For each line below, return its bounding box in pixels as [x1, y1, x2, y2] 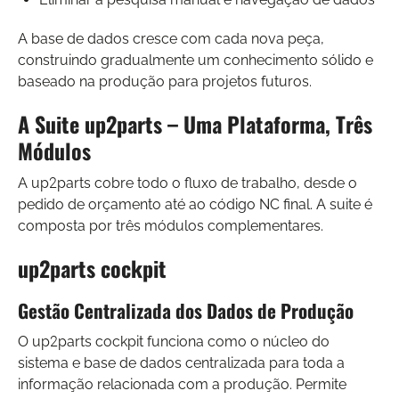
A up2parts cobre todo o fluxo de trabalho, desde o [18, 174, 357, 191]
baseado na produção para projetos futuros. [18, 72, 312, 90]
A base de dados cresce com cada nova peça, [18, 29, 324, 47]
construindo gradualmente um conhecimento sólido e [18, 51, 373, 69]
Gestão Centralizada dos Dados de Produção [18, 296, 354, 324]
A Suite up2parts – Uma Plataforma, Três [18, 107, 372, 140]
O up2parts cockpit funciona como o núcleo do [18, 332, 330, 350]
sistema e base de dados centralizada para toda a [18, 354, 345, 371]
